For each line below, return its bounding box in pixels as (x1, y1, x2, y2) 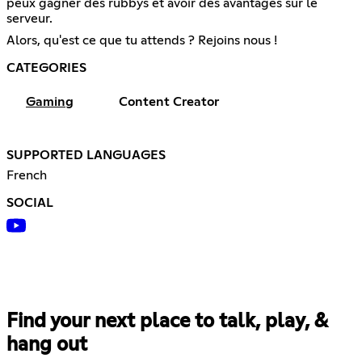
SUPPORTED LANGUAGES (6, 148, 166, 162)
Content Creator (119, 95, 219, 108)
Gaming (26, 95, 74, 108)
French (6, 168, 47, 182)
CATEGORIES (6, 61, 86, 74)
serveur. (6, 11, 53, 25)
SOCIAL (6, 196, 53, 209)
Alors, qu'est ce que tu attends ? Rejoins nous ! (6, 33, 277, 47)
